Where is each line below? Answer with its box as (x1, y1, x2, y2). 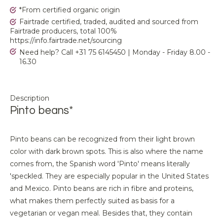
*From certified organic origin (19, 5, 120, 14)
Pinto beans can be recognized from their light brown (10, 135, 195, 144)
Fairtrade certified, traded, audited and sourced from (19, 17, 198, 26)
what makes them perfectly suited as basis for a (10, 196, 175, 205)
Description (10, 94, 49, 103)
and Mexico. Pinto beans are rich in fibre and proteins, (10, 184, 193, 193)
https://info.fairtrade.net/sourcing (10, 36, 122, 45)
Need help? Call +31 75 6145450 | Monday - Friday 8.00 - (19, 48, 210, 57)
